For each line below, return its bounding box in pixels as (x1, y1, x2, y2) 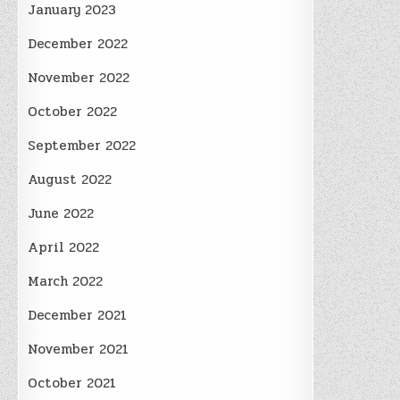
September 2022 (28, 134, 137, 156)
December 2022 (28, 32, 129, 54)
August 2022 (28, 168, 112, 190)
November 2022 (28, 66, 130, 88)
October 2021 (28, 371, 117, 394)
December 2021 (28, 304, 128, 326)
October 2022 (28, 100, 118, 122)
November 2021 (28, 337, 129, 360)
